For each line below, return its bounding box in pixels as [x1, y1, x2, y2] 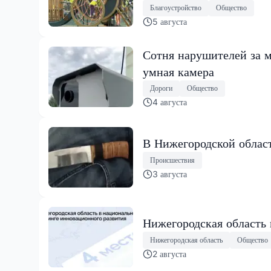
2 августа [152, 248, 186, 259]
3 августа [152, 168, 187, 179]
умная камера [143, 64, 214, 79]
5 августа [152, 16, 187, 27]
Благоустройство [150, 3, 201, 13]
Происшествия [150, 155, 195, 165]
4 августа [152, 96, 187, 107]
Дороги [150, 83, 172, 93]
